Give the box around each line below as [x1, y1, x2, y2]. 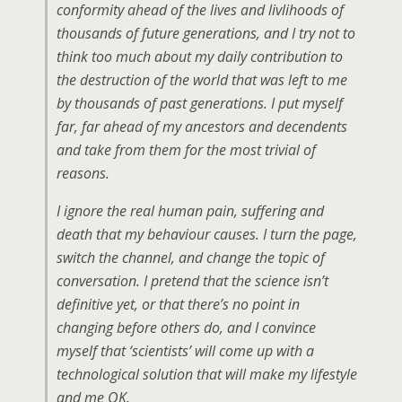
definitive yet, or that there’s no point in [57, 294, 300, 314]
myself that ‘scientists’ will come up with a [57, 341, 314, 361]
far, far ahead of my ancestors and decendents [57, 117, 347, 136]
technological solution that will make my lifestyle [57, 364, 357, 384]
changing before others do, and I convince [57, 318, 316, 337]
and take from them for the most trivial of [57, 140, 316, 160]
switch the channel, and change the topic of [57, 248, 325, 267]
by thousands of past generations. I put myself [57, 93, 343, 113]
